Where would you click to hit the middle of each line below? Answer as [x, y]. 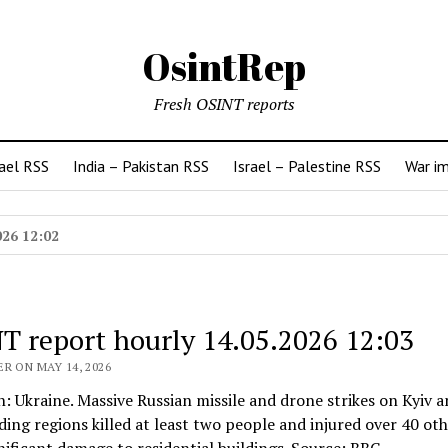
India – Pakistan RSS [141, 166]
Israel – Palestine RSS [307, 166]
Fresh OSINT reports [224, 104]
